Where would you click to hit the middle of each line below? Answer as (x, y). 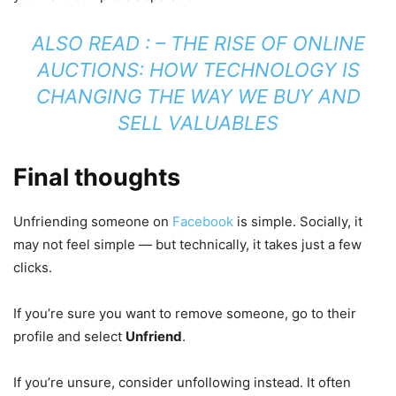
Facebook (203, 222)
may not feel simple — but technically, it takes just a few (187, 245)
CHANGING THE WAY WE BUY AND (198, 97)
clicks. (33, 268)
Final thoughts (97, 178)
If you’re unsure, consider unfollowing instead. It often (182, 383)
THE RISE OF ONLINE (267, 44)
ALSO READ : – (101, 44)
